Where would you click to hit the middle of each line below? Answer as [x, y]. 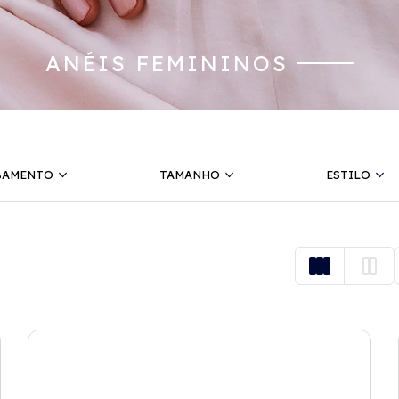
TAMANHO [189, 175]
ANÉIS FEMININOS [167, 63]
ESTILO [348, 175]
